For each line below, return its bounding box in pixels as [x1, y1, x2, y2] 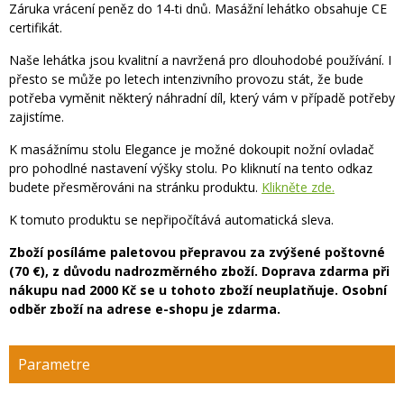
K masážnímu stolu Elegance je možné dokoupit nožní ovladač [9, 141, 374, 158]
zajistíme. [9, 108, 64, 125]
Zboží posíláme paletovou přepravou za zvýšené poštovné [9, 243, 385, 261]
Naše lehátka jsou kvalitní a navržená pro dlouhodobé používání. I [9, 51, 391, 69]
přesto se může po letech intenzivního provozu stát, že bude [9, 70, 363, 87]
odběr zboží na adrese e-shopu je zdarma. [9, 300, 280, 317]
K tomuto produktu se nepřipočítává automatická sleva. [9, 211, 334, 228]
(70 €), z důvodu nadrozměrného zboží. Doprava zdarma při [9, 262, 390, 280]
